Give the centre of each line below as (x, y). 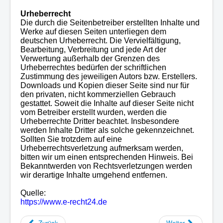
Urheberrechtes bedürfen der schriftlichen (93, 67)
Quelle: (33, 193)
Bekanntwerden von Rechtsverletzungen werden (106, 166)
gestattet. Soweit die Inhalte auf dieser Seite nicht (107, 103)
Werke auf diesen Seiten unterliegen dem (93, 31)
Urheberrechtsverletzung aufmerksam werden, (102, 148)
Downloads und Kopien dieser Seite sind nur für (105, 85)
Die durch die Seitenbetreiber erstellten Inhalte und (110, 22)
